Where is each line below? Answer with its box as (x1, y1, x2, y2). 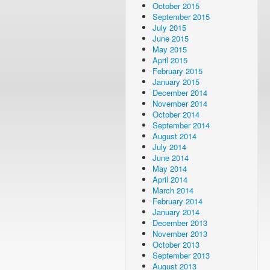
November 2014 (152, 98, 207, 109)
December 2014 (152, 87, 207, 98)
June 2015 (152, 33, 189, 44)
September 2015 (152, 11, 210, 22)
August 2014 (152, 130, 196, 142)
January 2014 (152, 206, 199, 218)
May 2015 (152, 43, 187, 55)
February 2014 (152, 195, 202, 207)
